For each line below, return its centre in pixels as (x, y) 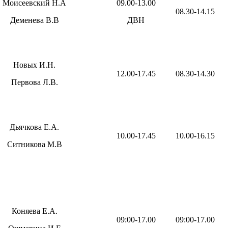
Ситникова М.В (34, 145)
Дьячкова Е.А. (34, 127)
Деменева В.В (34, 20)
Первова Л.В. (34, 82)
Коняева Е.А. (34, 211)
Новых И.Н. (34, 65)
